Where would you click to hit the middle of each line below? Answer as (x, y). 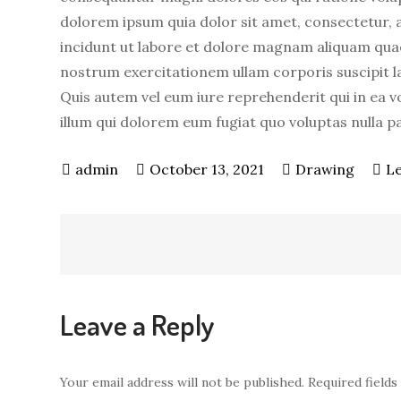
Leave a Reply (138, 324)
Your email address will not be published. (183, 382)
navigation (160, 303)
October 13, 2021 (207, 169)
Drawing (325, 169)
